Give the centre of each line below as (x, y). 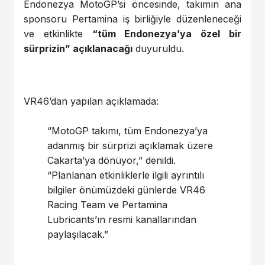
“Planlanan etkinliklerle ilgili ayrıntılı (126, 175)
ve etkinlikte (58, 33)
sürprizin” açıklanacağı (78, 48)
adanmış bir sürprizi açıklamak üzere (130, 146)
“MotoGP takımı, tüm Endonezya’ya (127, 131)
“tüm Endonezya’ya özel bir (167, 33)
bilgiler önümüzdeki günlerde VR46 (126, 190)
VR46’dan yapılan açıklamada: (91, 101)
